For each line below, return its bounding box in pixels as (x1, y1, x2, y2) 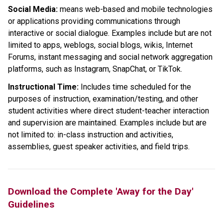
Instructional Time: (8, 82, 79, 92)
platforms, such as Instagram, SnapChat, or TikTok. (8, 64, 182, 74)
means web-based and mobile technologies (60, 4, 213, 14)
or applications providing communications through (8, 16, 180, 26)
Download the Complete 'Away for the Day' (8, 186, 194, 198)
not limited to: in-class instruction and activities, (8, 130, 173, 140)
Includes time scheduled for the (79, 82, 191, 92)
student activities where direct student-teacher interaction (8, 106, 209, 116)
